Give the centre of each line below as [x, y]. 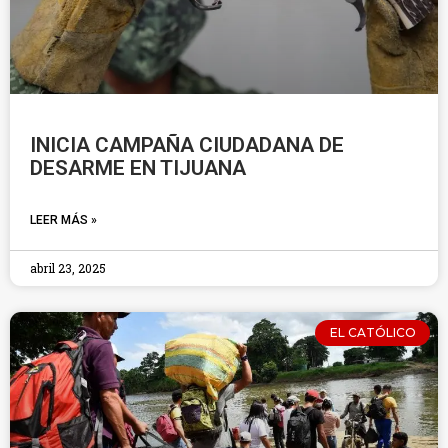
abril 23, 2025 [68, 268]
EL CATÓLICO [372, 333]
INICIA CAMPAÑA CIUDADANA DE [187, 145]
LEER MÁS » [63, 220]
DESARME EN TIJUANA [138, 168]
